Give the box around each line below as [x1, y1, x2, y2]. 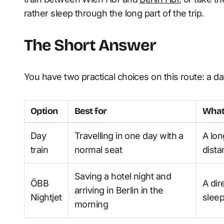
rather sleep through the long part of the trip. [24, 7, 204, 18]
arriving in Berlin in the [74, 184, 163, 195]
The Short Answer [24, 35, 156, 55]
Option [30, 105, 58, 116]
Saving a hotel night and [74, 170, 171, 181]
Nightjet [30, 191, 62, 202]
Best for [74, 105, 107, 116]
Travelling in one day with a [74, 130, 183, 141]
